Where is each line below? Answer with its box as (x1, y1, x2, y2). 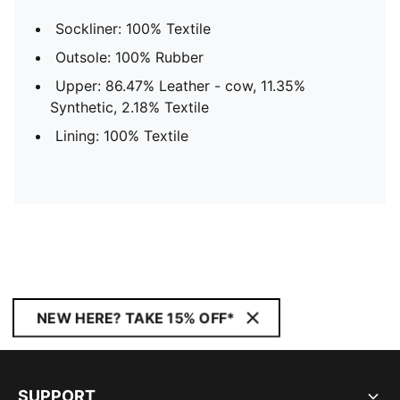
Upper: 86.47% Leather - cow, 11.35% (55, 77, 305, 95)
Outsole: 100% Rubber (55, 48, 204, 66)
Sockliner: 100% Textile (55, 20, 211, 37)
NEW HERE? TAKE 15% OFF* (37, 309, 235, 327)
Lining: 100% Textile (55, 127, 188, 145)
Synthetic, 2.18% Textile (50, 98, 209, 116)
